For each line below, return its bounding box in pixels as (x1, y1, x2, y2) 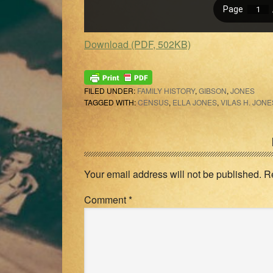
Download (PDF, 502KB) (84, 37, 191, 51)
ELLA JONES (172, 97, 217, 108)
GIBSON (199, 85, 227, 96)
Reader (83, 134, 130, 156)
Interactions (83, 151, 158, 173)
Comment (84, 193, 129, 207)
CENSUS (138, 97, 169, 108)
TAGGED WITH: (84, 97, 138, 108)
